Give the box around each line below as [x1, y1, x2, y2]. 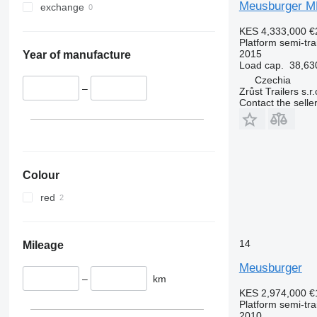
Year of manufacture [22, 49, 131, 62]
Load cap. [238, 59, 284, 71]
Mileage [22, 238, 64, 251]
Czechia [254, 74, 291, 86]
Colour [22, 168, 59, 181]
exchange [40, 1, 84, 13]
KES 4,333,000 [238, 25, 306, 37]
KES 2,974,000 [238, 287, 306, 299]
